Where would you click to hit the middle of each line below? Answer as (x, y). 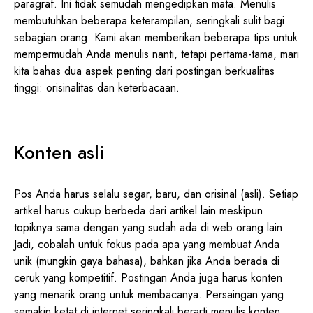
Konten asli (59, 152)
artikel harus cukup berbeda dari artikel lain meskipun (138, 210)
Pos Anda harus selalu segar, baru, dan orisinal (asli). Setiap (156, 194)
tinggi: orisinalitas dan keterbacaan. (97, 87)
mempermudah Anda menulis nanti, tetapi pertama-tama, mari (156, 54)
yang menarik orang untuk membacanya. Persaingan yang (149, 294)
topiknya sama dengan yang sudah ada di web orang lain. (150, 227)
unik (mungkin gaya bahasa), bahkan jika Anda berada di (147, 261)
